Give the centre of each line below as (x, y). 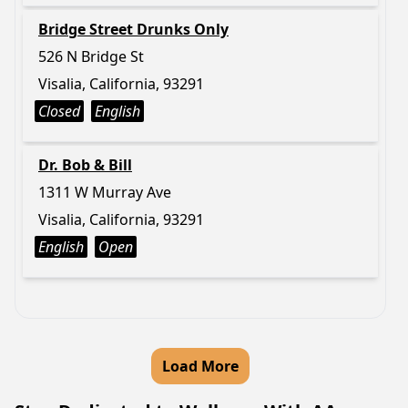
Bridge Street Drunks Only (133, 29)
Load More (200, 366)
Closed (59, 111)
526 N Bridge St (91, 56)
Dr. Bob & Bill (85, 165)
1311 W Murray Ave (105, 192)
